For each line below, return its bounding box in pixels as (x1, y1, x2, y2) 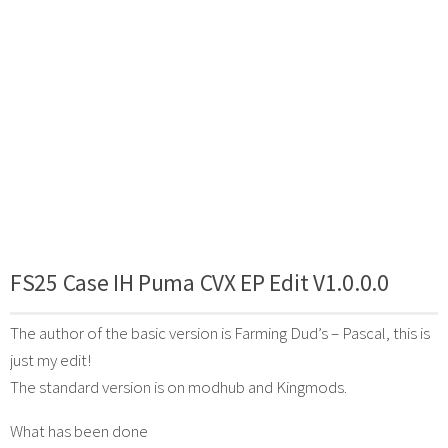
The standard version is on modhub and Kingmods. (10, 375, 347, 398)
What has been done (10, 419, 148, 442)
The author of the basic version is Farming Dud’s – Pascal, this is (10, 321, 430, 344)
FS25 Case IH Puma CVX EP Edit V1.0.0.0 (10, 267, 389, 297)
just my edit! (10, 348, 91, 371)
